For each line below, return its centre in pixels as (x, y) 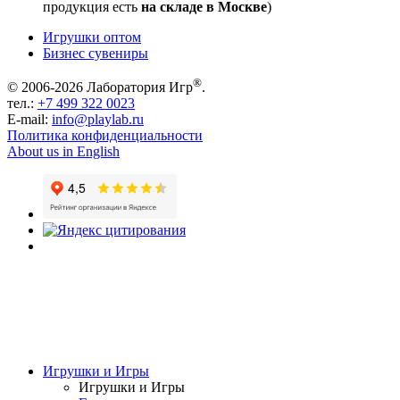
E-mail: (28, 120)
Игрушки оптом (92, 37)
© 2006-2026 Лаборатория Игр (100, 87)
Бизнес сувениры (96, 54)
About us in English (63, 152)
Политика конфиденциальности (105, 136)
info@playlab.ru (98, 120)
